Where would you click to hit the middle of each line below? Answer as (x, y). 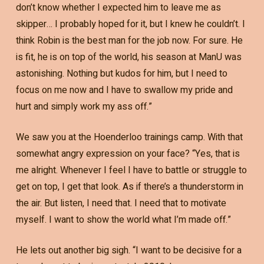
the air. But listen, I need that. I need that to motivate (121, 203)
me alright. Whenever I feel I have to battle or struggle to (131, 170)
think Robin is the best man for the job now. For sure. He (129, 40)
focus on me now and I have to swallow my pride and (124, 90)
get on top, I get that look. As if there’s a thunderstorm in (129, 187)
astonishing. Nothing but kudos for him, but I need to (121, 73)
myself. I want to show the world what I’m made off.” (123, 220)
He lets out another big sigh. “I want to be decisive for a (128, 250)
